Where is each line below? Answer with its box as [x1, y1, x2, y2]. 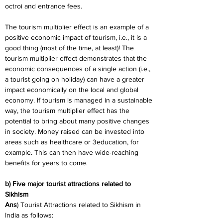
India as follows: [5, 211, 53, 219]
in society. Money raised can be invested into [5, 127, 146, 135]
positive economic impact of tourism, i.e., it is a [5, 33, 149, 41]
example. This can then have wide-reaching [5, 148, 140, 156]
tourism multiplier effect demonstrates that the [5, 54, 149, 62]
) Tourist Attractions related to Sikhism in [17, 201, 143, 209]
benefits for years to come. [5, 159, 88, 167]
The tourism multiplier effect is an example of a [5, 23, 151, 31]
